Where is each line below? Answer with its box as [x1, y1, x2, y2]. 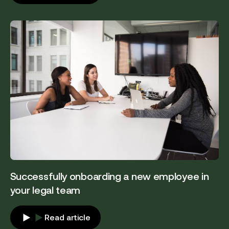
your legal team [10, 185, 81, 196]
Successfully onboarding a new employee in [10, 171, 209, 182]
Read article [44, 213, 91, 222]
